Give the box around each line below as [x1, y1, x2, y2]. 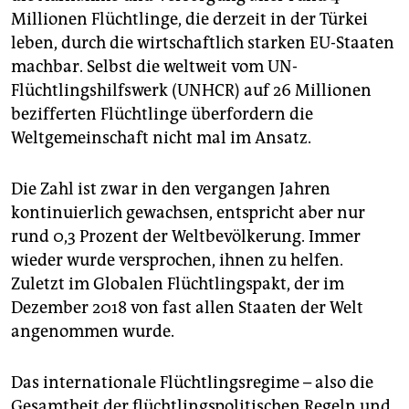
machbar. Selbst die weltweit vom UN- [11, 56, 298, 77]
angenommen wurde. [11, 320, 174, 341]
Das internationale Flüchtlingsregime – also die [11, 372, 373, 393]
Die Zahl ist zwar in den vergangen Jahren [11, 178, 330, 199]
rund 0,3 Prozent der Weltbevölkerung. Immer [11, 225, 361, 246]
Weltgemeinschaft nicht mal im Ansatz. [11, 127, 311, 148]
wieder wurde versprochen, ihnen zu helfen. [11, 249, 343, 270]
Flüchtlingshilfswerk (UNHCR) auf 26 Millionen [11, 79, 372, 100]
